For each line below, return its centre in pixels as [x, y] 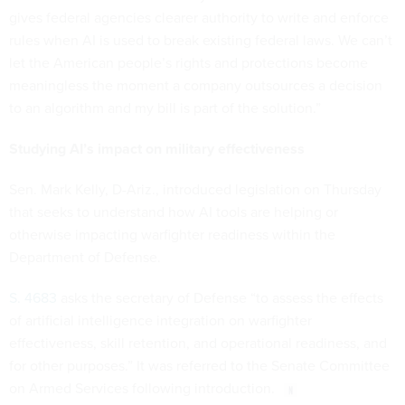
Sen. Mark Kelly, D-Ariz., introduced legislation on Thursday [195, 188]
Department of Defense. [85, 256]
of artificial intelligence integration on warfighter [160, 320]
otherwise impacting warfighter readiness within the [172, 234]
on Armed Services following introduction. [142, 387]
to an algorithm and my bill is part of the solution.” [165, 107]
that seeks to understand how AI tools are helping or [174, 211]
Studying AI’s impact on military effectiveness [157, 148]
